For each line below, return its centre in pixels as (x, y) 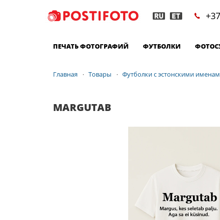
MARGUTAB (82, 107)
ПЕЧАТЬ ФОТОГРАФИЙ (91, 46)
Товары (100, 74)
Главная (65, 74)
